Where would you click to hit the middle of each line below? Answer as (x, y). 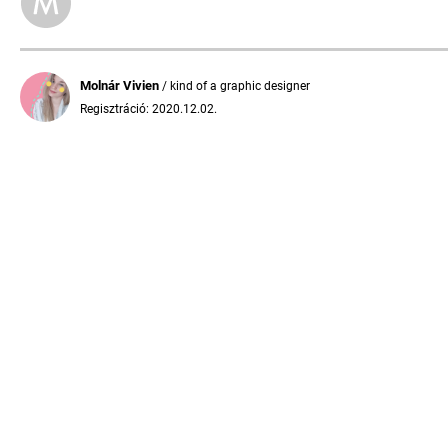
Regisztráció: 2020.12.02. (148, 109)
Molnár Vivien (121, 85)
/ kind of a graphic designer (236, 86)
